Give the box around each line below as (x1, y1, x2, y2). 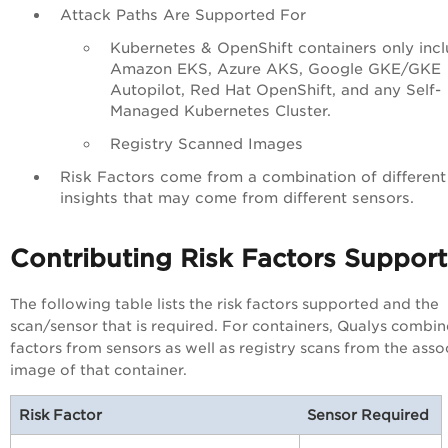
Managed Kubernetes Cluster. (110, 102, 341, 120)
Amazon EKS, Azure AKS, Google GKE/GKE (110, 60, 441, 78)
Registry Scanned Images (110, 135, 308, 153)
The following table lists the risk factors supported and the (10, 296, 439, 312)
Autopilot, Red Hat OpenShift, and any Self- (110, 81, 441, 99)
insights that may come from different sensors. (60, 189, 414, 207)
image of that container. (10, 362, 191, 378)
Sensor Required (307, 407, 433, 423)
